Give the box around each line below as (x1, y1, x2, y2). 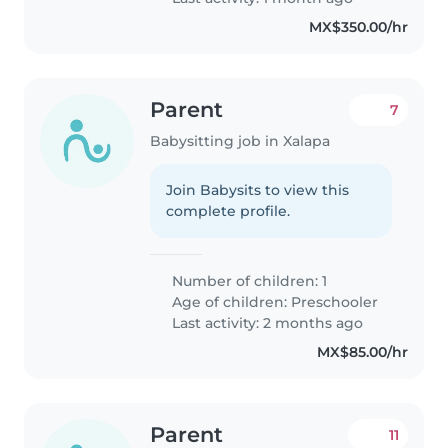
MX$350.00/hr (308, 17, 408, 36)
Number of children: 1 (168, 271, 328, 290)
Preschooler (291, 292, 379, 311)
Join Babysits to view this (166, 180, 350, 199)
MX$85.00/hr (316, 342, 408, 361)
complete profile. (166, 201, 291, 220)
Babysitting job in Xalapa (150, 131, 331, 150)
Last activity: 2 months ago (168, 313, 364, 332)
